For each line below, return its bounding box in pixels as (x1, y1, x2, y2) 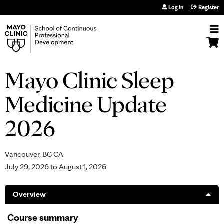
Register (198, 3, 219, 11)
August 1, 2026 (59, 162, 106, 171)
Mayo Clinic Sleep (5, 65, 174, 94)
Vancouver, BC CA (5, 149, 63, 159)
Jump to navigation (80, 1, 144, 10)
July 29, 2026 (5, 162, 49, 171)
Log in (168, 3, 183, 11)
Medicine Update (5, 89, 167, 118)
